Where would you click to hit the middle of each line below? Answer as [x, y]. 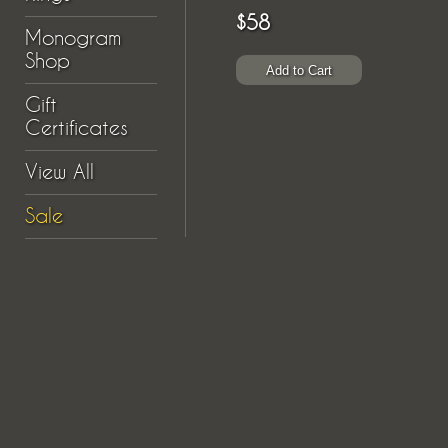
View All [59, 172]
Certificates [76, 128]
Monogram [73, 38]
